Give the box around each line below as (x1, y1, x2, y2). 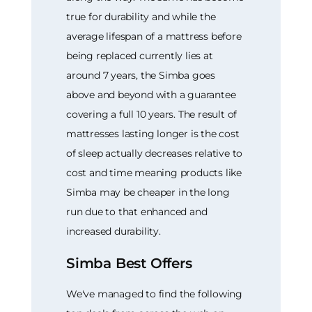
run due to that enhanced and (66, 205, 208, 219)
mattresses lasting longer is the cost (66, 127, 240, 141)
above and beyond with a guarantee (66, 88, 236, 102)
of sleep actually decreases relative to (66, 147, 243, 160)
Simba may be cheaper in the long (66, 186, 230, 199)
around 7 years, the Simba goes (66, 69, 216, 82)
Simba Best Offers (66, 255, 192, 272)
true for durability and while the (66, 10, 216, 24)
